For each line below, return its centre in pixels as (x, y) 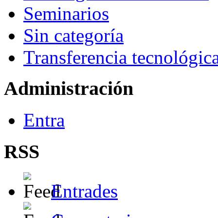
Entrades (84, 191)
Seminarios (66, 13)
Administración (69, 89)
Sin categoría (73, 35)
